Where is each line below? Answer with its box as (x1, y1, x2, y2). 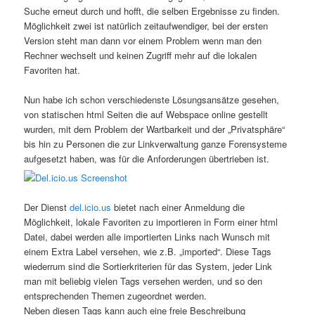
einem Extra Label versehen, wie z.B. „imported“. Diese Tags (24, 244, 272, 258)
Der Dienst (24, 200, 70, 214)
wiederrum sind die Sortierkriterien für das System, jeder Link (24, 259, 273, 273)
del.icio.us (70, 200, 112, 214)
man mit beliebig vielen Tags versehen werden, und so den (24, 274, 263, 288)
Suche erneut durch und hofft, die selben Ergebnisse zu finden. (24, 4, 281, 18)
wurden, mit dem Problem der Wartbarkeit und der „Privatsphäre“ (24, 122, 285, 136)
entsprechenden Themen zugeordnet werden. (24, 288, 207, 302)
